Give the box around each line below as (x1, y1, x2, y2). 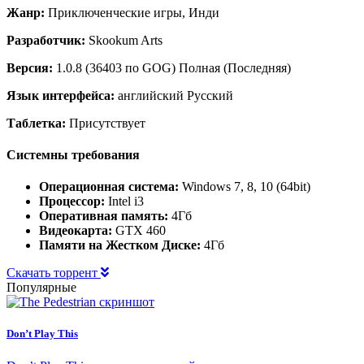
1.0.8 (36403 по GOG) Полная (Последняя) (53, 60, 291, 75)
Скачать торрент (6, 266, 101, 280)
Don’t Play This (6, 327, 78, 340)
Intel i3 (105, 194, 144, 209)
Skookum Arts (85, 32, 162, 47)
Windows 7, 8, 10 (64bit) (179, 180, 310, 194)
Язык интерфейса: (6, 88, 115, 102)
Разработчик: (6, 32, 85, 47)
